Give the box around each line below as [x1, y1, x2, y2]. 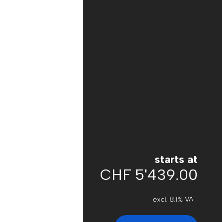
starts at [155, 153, 198, 166]
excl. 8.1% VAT [153, 195, 197, 204]
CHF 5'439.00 [100, 166, 198, 184]
